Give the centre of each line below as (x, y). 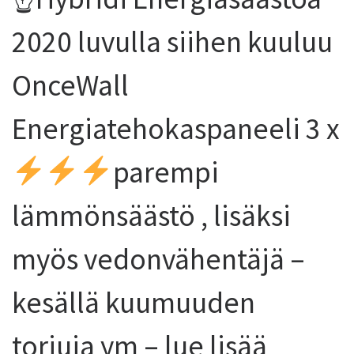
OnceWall (70, 85)
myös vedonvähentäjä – (158, 259)
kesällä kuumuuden (134, 302)
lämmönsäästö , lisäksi (151, 215)
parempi (166, 172)
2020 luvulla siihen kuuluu (172, 41)
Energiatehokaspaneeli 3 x (176, 128)
